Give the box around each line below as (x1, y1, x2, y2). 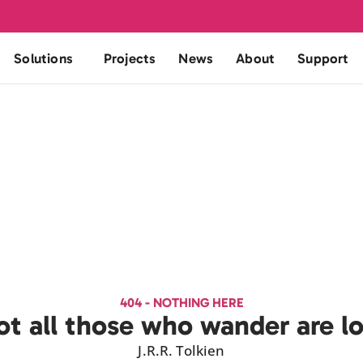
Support (297, 49, 349, 66)
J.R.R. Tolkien (138, 341, 225, 360)
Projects (103, 49, 156, 66)
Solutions (14, 49, 73, 66)
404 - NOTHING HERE (119, 295, 244, 310)
